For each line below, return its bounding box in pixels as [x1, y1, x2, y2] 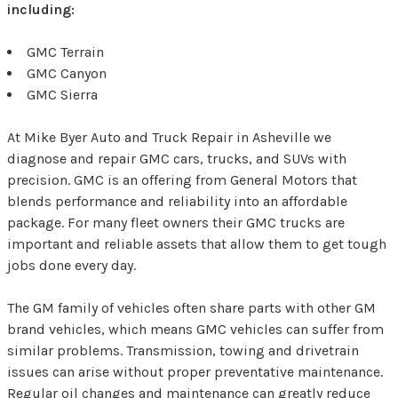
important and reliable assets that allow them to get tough [7, 235, 386, 252]
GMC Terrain [27, 43, 104, 60]
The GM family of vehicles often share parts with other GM [7, 298, 376, 316]
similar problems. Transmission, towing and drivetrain [7, 341, 359, 359]
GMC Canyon [27, 64, 107, 82]
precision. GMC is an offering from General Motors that [7, 171, 357, 188]
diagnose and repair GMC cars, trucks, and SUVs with [7, 149, 346, 167]
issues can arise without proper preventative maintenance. [7, 362, 383, 380]
